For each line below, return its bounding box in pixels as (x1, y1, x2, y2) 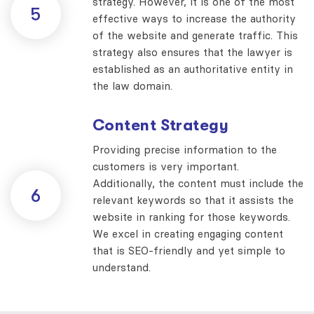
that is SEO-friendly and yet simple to (93, 243, 285, 257)
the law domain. (93, 78, 172, 93)
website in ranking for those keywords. (93, 210, 290, 224)
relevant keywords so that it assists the (93, 193, 294, 207)
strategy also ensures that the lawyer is (93, 45, 292, 59)
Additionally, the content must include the (93, 176, 303, 190)
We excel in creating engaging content (93, 226, 283, 240)
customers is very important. (93, 159, 239, 173)
